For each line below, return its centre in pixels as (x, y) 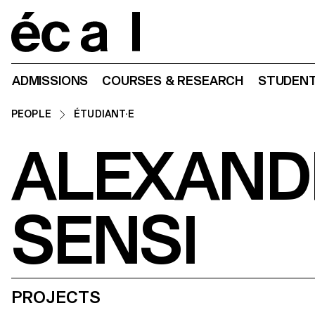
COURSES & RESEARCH (173, 81)
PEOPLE (31, 114)
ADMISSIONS (50, 81)
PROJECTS (56, 297)
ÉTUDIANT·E (104, 114)
